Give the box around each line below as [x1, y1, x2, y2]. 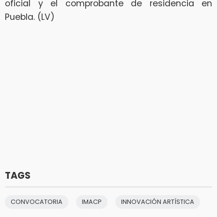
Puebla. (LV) [5, 11, 55, 23]
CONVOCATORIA [11, 197, 62, 206]
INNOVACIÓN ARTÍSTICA [121, 197, 194, 206]
